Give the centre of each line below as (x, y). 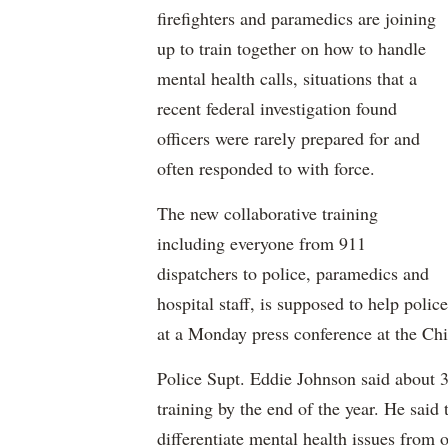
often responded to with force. (266, 168)
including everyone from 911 (261, 243)
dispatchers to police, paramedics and (293, 273)
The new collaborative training (267, 213)
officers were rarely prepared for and (288, 138)
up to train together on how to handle (291, 48)
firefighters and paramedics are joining (296, 18)
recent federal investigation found (277, 108)
